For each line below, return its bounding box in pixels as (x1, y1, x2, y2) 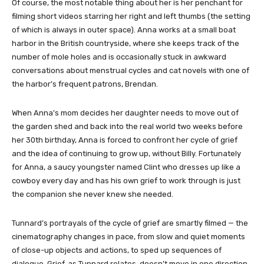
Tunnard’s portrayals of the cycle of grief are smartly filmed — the (12, 219, 248, 228)
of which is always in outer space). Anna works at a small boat (12, 25, 236, 35)
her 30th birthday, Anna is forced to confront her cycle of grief (12, 136, 237, 145)
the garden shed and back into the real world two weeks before (12, 122, 243, 131)
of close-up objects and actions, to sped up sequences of (12, 246, 222, 255)
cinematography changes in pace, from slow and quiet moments (12, 232, 245, 242)
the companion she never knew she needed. (12, 190, 175, 199)
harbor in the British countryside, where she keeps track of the (12, 39, 239, 48)
